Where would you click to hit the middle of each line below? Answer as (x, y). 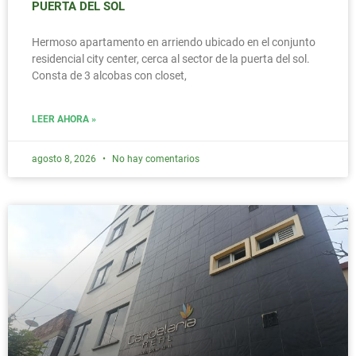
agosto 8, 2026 (65, 159)
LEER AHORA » (64, 120)
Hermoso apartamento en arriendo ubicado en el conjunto (174, 43)
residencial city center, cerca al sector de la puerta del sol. (171, 59)
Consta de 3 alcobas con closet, (109, 76)
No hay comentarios (155, 159)
